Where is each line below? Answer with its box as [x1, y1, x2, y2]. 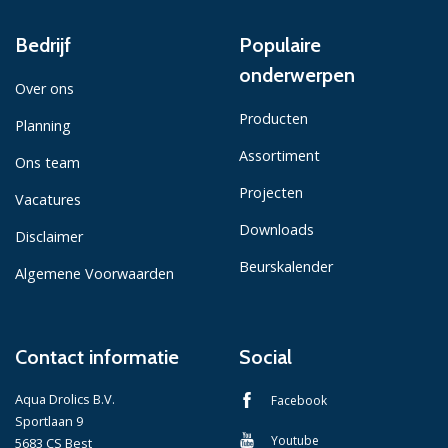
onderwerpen [239, 62, 355, 87]
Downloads [239, 219, 314, 239]
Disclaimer [15, 226, 83, 246]
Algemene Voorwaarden [15, 263, 174, 283]
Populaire [239, 32, 321, 57]
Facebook [271, 391, 327, 409]
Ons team [15, 152, 80, 172]
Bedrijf [15, 32, 71, 57]
